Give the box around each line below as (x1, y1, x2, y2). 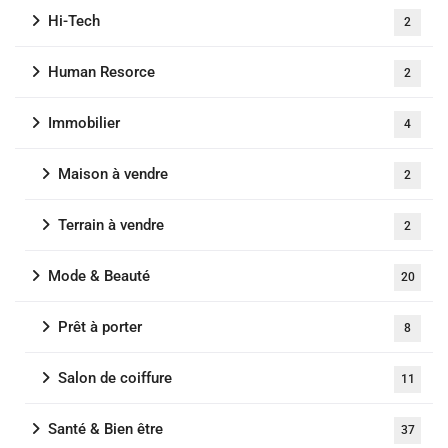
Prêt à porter (58, 318, 142, 337)
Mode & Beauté (48, 267, 150, 286)
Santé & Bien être (48, 420, 163, 439)
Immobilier (48, 114, 120, 133)
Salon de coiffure (58, 369, 172, 388)
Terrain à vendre (58, 216, 164, 235)
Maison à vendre (58, 165, 168, 184)
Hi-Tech (48, 12, 100, 31)
